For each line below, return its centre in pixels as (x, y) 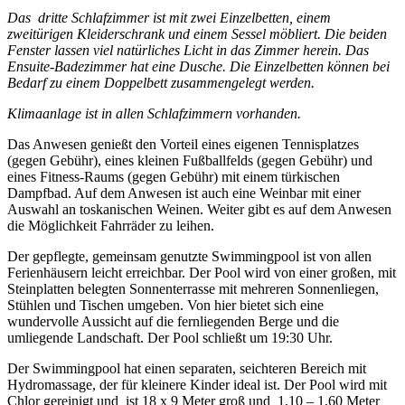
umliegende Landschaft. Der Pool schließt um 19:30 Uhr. (170, 338)
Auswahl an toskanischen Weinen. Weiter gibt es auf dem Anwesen (199, 210)
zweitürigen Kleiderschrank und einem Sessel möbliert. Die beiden (197, 34)
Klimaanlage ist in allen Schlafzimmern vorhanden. (154, 114)
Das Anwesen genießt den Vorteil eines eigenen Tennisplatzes (183, 145)
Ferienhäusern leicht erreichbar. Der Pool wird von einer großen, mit (202, 273)
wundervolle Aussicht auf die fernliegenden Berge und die (173, 322)
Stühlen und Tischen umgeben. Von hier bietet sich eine (165, 306)
